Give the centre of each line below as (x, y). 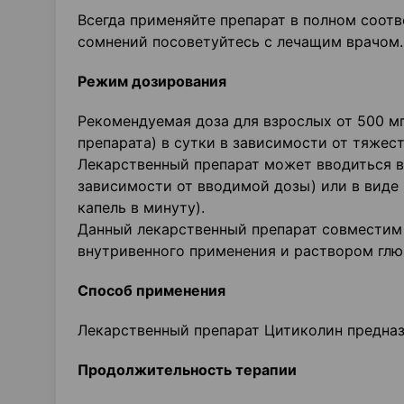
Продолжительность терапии (187, 370)
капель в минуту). (141, 207)
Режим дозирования (152, 81)
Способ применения (151, 290)
